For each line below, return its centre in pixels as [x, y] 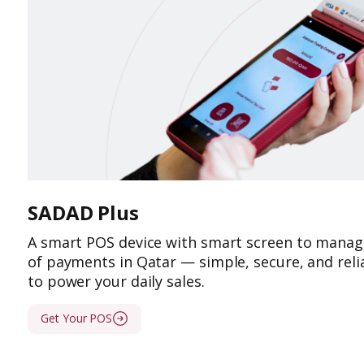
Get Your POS [77, 318]
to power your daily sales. [116, 281]
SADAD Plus [83, 212]
